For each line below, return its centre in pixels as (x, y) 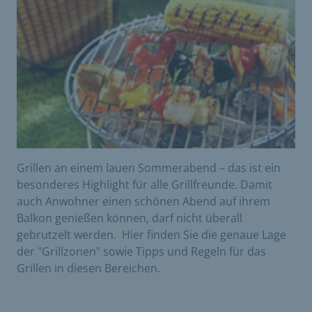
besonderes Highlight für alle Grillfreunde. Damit (145, 184)
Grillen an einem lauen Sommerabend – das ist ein (149, 167)
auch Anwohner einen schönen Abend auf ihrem (143, 201)
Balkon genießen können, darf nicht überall (130, 218)
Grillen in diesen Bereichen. (88, 268)
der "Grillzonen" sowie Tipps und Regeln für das (141, 251)
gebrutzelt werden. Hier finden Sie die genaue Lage (151, 234)
